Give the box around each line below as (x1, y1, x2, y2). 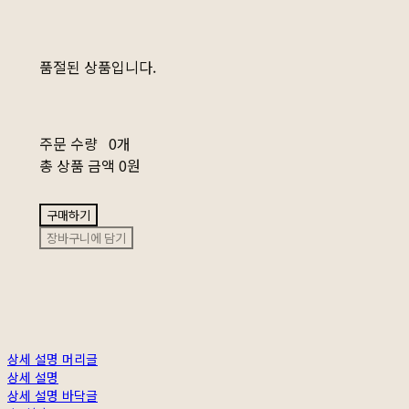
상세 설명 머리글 (7, 350, 98, 369)
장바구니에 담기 (46, 229, 126, 247)
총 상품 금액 (38, 154, 115, 177)
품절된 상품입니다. (38, 56, 156, 79)
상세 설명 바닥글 (7, 386, 98, 405)
